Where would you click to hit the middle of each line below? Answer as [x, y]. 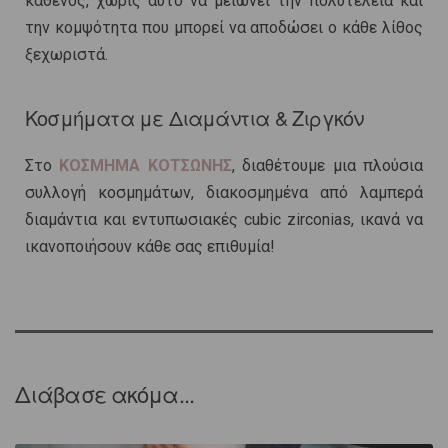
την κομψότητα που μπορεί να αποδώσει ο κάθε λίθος [224, 28]
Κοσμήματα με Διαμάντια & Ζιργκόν [194, 118]
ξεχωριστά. [66, 55]
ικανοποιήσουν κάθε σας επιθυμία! [150, 247]
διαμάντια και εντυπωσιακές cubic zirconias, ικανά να [224, 220]
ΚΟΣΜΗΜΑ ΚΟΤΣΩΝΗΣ [145, 166]
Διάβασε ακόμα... [104, 394]
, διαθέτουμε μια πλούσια [327, 166]
